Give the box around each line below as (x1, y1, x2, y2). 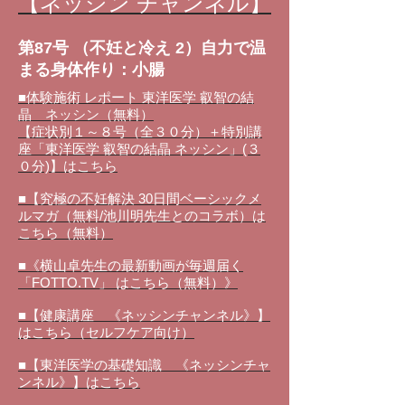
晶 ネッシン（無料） (18, 107, 154, 122)
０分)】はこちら (18, 158, 118, 174)
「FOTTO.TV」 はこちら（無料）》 (18, 275, 238, 290)
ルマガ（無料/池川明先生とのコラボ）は (18, 208, 266, 223)
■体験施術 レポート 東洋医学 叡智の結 (18, 89, 254, 105)
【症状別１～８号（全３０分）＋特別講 (18, 124, 262, 139)
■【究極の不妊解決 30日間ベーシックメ (18, 191, 261, 206)
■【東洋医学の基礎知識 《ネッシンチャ (18, 357, 270, 372)
